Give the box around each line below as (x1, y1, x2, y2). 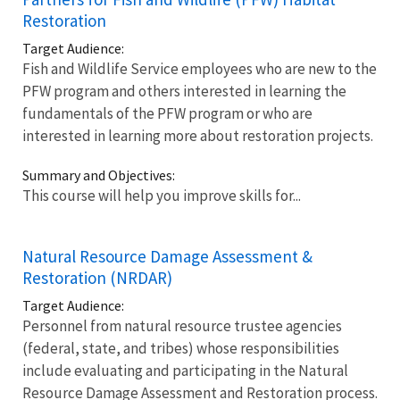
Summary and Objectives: (22, 165, 175, 184)
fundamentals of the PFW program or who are (22, 103, 312, 123)
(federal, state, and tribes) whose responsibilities (22, 337, 339, 358)
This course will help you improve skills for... (22, 185, 301, 205)
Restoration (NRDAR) (22, 266, 172, 288)
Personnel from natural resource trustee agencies (22, 315, 342, 336)
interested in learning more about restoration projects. (22, 125, 373, 146)
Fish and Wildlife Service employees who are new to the (22, 58, 377, 79)
